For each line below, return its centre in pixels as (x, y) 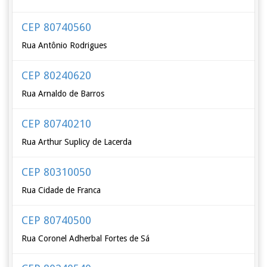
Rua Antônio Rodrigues (64, 45)
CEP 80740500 (57, 220)
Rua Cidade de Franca (61, 190)
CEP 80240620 (57, 75)
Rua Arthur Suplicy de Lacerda (77, 142)
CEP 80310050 (57, 172)
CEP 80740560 (57, 27)
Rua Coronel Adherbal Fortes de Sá (86, 238)
